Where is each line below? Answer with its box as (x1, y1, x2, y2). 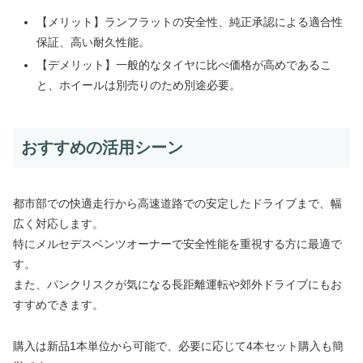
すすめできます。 (13, 298, 104, 312)
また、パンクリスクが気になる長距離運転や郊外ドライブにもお (13, 278, 342, 292)
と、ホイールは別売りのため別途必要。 (36, 78, 241, 92)
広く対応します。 (13, 217, 104, 231)
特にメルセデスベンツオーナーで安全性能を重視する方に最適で (13, 237, 342, 251)
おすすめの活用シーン (21, 138, 183, 156)
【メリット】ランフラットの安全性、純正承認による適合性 (36, 15, 343, 29)
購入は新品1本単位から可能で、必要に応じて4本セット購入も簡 (13, 339, 344, 352)
